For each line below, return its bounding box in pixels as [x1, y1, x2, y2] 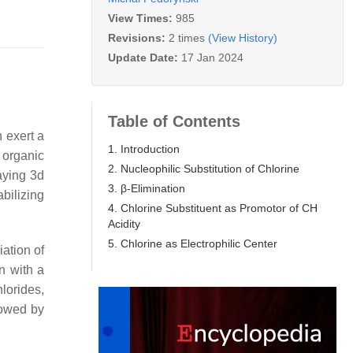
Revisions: [108, 31, 169, 44]
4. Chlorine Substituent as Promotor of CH [108, 201, 318, 214]
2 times [169, 31, 205, 44]
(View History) [208, 31, 277, 44]
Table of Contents [108, 112, 240, 130]
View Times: [108, 11, 176, 24]
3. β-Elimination [108, 181, 185, 195]
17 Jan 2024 [181, 50, 243, 64]
